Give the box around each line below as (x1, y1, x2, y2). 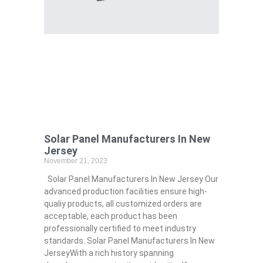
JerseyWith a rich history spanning (43, 248, 174, 258)
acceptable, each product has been (43, 211, 177, 221)
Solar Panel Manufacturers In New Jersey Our (43, 174, 218, 184)
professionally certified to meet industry (43, 224, 196, 234)
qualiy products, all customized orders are (43, 199, 202, 209)
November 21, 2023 (43, 157, 107, 166)
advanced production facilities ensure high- (43, 187, 207, 197)
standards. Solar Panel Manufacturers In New (43, 236, 215, 246)
